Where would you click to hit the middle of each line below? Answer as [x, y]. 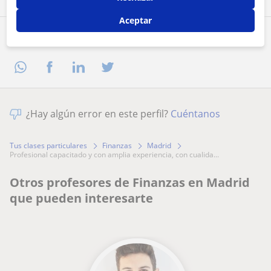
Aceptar [135, 20]
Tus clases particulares [48, 146]
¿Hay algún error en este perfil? [98, 114]
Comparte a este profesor [84, 38]
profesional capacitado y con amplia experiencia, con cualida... [116, 155]
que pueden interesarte [81, 198]
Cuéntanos [195, 114]
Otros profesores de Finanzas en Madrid [130, 183]
